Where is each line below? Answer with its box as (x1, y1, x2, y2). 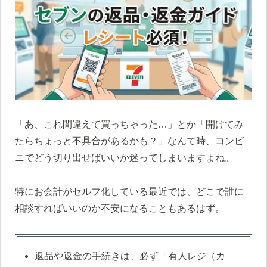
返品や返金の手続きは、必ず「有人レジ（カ (35, 251, 226, 262)
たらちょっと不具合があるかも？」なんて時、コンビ (15, 136, 244, 147)
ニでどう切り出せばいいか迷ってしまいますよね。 (15, 153, 234, 163)
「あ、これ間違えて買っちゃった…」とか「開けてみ (15, 119, 244, 130)
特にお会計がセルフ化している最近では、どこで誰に (15, 187, 244, 197)
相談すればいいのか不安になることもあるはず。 (15, 203, 225, 214)
